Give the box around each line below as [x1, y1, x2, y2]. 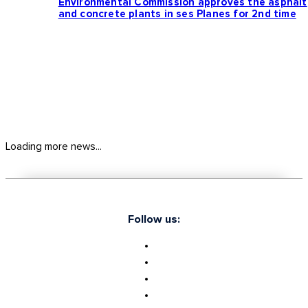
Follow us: [128, 214, 180, 225]
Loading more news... [5, 142, 102, 153]
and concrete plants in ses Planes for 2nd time [58, 9, 296, 20]
